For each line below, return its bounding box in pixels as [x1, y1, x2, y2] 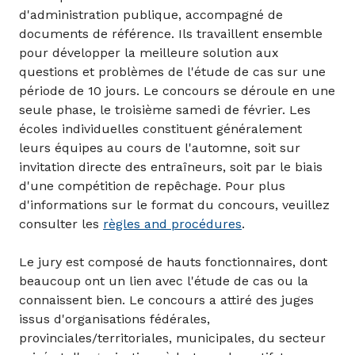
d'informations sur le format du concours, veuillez [19, 197, 330, 213]
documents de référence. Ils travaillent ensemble [19, 26, 323, 42]
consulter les [19, 216, 103, 232]
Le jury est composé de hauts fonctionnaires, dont [19, 254, 327, 270]
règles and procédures [103, 216, 242, 232]
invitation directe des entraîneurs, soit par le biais [19, 159, 323, 175]
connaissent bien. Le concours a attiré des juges [19, 292, 314, 308]
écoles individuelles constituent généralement [19, 121, 302, 137]
